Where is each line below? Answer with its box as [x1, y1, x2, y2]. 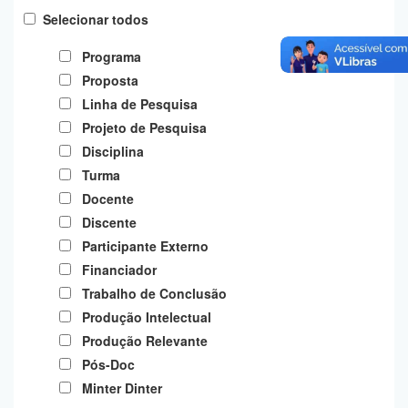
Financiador [82, 260, 157, 279]
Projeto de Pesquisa [82, 118, 207, 137]
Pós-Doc [82, 355, 135, 373]
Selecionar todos [43, 10, 148, 28]
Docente [82, 189, 134, 208]
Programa [82, 47, 141, 66]
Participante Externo [82, 237, 209, 255]
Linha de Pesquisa [82, 95, 198, 113]
